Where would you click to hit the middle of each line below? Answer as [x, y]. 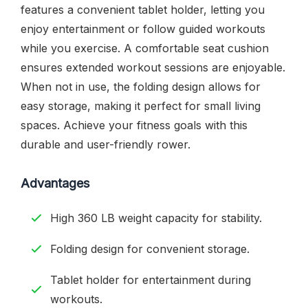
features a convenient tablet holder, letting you [143, 9]
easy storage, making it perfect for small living [141, 106]
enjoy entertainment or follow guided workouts [143, 29]
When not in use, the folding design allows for [141, 86]
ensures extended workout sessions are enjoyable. [153, 67]
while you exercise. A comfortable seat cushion [145, 48]
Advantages [55, 183]
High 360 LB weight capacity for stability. [156, 218]
